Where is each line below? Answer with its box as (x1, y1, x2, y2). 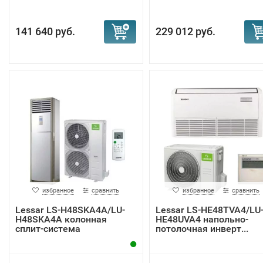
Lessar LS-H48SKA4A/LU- (15, 204, 125, 215)
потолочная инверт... (155, 223, 248, 234)
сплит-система (15, 223, 80, 234)
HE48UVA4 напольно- (155, 214, 248, 225)
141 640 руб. (15, 25, 75, 38)
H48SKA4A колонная (15, 214, 107, 225)
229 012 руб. (155, 25, 215, 38)
